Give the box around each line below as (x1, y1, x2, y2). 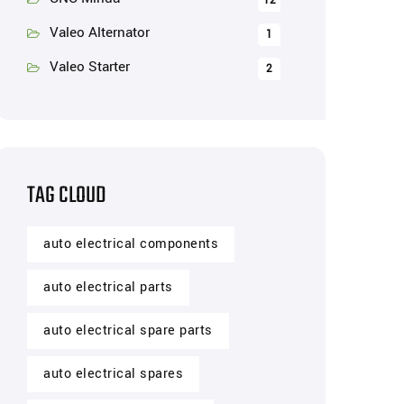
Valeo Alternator (50, 23, 150, 42)
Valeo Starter (50, 57, 130, 77)
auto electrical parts (43, 278, 173, 297)
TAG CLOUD (27, 178, 106, 214)
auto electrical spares (43, 364, 183, 383)
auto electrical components (43, 234, 218, 253)
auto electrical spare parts (43, 321, 213, 340)
